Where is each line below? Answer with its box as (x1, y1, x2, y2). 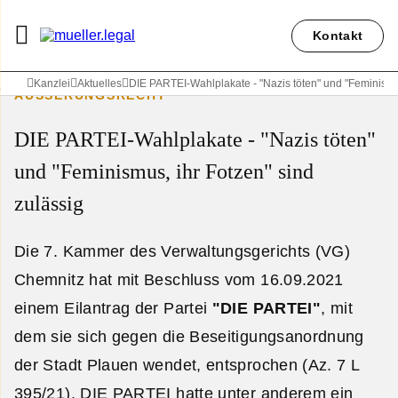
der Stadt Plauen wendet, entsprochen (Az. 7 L (14, 355, 360, 374)
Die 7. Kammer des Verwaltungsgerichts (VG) (14, 242, 351, 260)
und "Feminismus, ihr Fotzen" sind (14, 159, 314, 183)
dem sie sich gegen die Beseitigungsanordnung (14, 327, 364, 346)
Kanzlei (34, 77, 70, 90)
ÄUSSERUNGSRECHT (14, 88, 167, 102)
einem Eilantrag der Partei (14, 298, 212, 317)
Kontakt (312, 28, 363, 43)
